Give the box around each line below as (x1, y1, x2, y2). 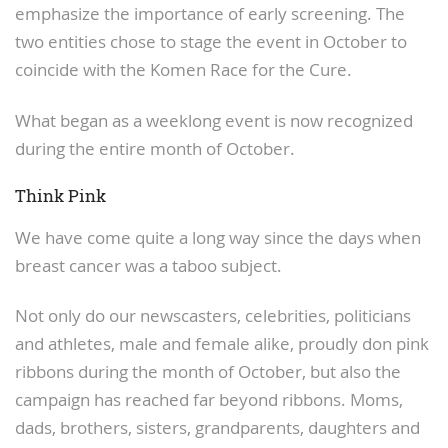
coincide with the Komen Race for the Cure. (15, 58, 352, 81)
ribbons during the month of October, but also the (15, 361, 401, 384)
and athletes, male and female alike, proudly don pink (15, 333, 429, 356)
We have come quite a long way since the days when (15, 226, 421, 249)
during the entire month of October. (15, 137, 295, 160)
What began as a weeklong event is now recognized (15, 109, 413, 132)
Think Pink (15, 183, 106, 207)
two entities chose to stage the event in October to (15, 30, 407, 53)
